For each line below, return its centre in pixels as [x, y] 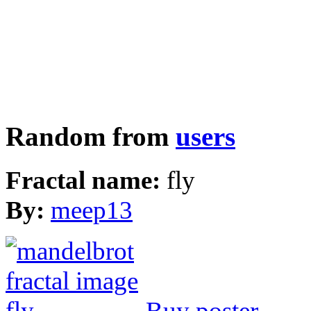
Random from [91, 137]
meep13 [92, 210]
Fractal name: [86, 180]
